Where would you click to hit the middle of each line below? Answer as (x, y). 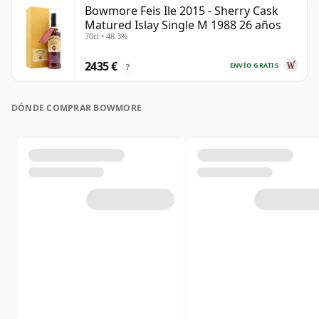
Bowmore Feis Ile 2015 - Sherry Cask (182, 11)
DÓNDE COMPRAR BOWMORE (77, 108)
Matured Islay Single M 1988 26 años (183, 25)
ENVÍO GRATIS (254, 65)
